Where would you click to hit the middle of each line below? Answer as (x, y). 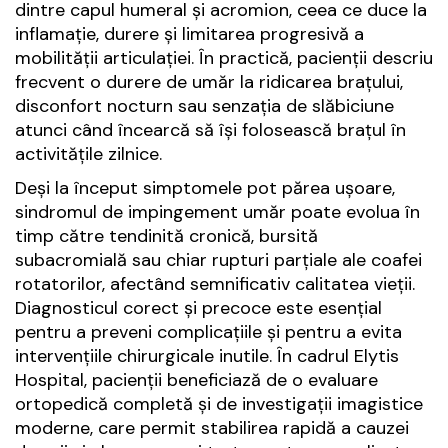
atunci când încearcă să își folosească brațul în (210, 130)
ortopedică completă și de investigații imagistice (219, 404)
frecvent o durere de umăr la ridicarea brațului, (209, 82)
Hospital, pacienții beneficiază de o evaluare (196, 380)
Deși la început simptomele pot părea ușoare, (205, 188)
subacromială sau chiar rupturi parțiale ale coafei (218, 260)
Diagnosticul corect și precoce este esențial (198, 308)
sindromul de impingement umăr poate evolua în (217, 212)
